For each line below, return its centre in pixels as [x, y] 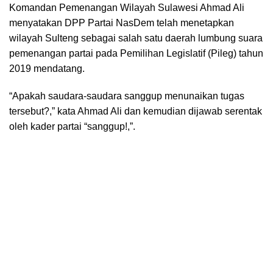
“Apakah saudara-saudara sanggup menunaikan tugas [127, 96]
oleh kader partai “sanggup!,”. [72, 127]
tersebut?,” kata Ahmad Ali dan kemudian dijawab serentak [136, 112]
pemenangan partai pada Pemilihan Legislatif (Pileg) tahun [136, 54]
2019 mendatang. [47, 69]
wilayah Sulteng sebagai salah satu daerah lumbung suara [136, 38]
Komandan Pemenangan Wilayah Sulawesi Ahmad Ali [127, 8]
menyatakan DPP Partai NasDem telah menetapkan [122, 23]
